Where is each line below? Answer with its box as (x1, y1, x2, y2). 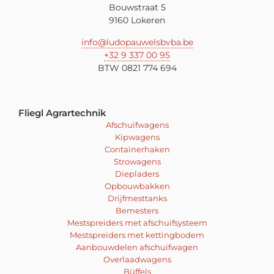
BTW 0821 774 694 (97, 62, 177, 73)
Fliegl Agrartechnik (18, 107, 106, 119)
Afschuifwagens (105, 120, 169, 130)
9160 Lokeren (109, 15, 165, 26)
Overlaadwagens (103, 254, 171, 265)
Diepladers (115, 169, 159, 179)
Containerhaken (104, 144, 170, 155)
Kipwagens (114, 132, 160, 143)
